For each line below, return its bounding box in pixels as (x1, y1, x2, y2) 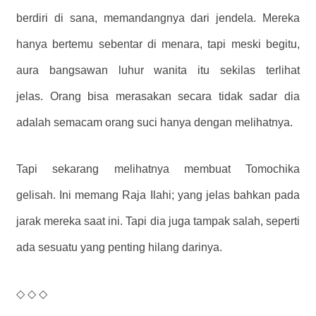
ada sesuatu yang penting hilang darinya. (16, 241, 222, 253)
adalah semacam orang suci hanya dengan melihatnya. (16, 116, 293, 128)
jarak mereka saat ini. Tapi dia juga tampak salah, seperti (16, 214, 300, 227)
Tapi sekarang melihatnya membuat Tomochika (16, 162, 300, 175)
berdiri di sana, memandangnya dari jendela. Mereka (16, 11, 300, 24)
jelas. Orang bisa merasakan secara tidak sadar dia (16, 90, 300, 102)
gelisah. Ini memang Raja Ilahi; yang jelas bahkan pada (16, 188, 300, 201)
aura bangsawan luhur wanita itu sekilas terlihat (16, 63, 300, 76)
